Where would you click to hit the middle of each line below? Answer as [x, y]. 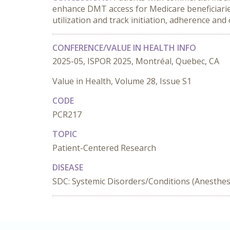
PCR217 [67, 114]
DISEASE [68, 167]
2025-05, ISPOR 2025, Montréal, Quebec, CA [136, 61]
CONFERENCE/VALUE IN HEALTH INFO [124, 48]
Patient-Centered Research [104, 148]
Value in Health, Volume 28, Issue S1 [122, 81]
